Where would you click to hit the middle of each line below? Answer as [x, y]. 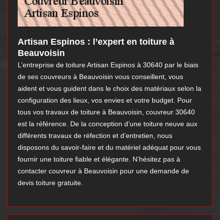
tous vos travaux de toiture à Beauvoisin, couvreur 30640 [106, 112]
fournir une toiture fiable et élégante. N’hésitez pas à [99, 159]
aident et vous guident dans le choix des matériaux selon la [110, 89]
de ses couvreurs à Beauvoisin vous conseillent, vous [100, 77]
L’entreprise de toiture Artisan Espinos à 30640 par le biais [108, 65]
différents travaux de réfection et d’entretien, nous [95, 136]
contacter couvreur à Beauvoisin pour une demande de [103, 171]
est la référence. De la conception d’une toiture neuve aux [108, 124]
